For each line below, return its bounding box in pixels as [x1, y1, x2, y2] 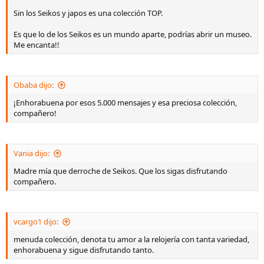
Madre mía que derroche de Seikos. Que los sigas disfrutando [14, 166, 227, 176]
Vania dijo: [14, 148, 49, 159]
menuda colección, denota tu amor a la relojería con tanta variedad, [14, 234, 249, 245]
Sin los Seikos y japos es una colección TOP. [14, 8, 163, 18]
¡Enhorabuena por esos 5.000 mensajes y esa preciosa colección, [14, 97, 237, 108]
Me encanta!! [14, 39, 60, 50]
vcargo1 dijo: [14, 216, 58, 227]
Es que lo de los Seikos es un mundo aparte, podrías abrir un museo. [14, 29, 252, 39]
